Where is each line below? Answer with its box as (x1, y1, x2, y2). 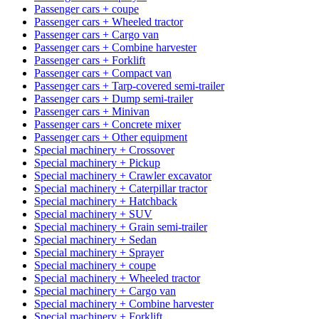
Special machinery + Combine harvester (34, 297, 214, 310)
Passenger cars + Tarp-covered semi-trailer (34, 79, 224, 92)
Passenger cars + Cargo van (34, 28, 159, 41)
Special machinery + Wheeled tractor (34, 271, 200, 284)
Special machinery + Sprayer (34, 246, 164, 258)
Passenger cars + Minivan (34, 105, 150, 117)
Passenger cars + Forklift (34, 53, 145, 66)
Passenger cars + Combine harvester (34, 41, 197, 53)
